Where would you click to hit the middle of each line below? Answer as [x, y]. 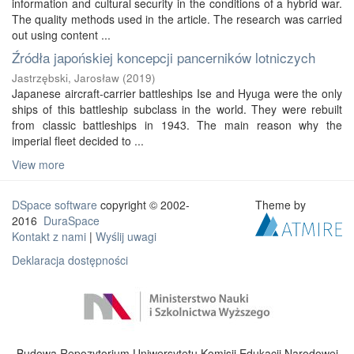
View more [38, 164]
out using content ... [61, 35]
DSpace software [55, 205]
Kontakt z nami [49, 236]
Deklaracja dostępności [70, 260]
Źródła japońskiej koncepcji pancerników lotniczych [164, 57]
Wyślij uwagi [126, 236]
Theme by [282, 205]
